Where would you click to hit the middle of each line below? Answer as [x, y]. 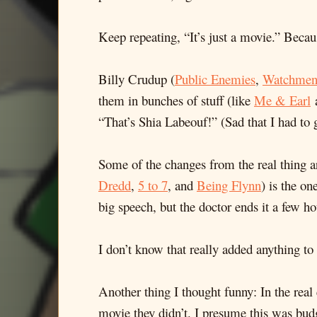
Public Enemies [215, 79]
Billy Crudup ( [137, 79]
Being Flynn [229, 185]
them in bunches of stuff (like [176, 100]
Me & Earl [282, 100]
